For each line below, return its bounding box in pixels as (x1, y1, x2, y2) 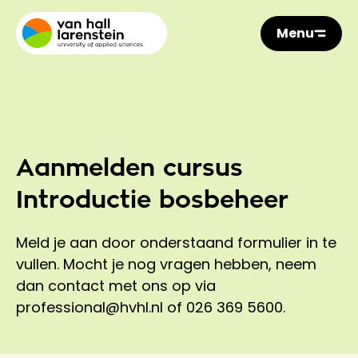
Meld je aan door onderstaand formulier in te (16, 233, 336, 253)
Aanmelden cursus (16, 156, 243, 180)
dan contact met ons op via (16, 276, 216, 296)
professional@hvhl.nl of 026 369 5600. (16, 297, 285, 317)
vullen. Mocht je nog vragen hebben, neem (16, 254, 316, 274)
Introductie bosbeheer (16, 188, 288, 212)
